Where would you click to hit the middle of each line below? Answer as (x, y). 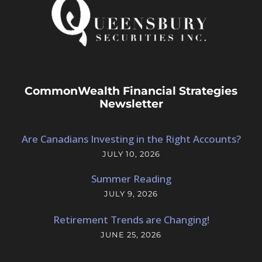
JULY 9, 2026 (131, 193)
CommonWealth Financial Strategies (131, 91)
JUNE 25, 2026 (131, 234)
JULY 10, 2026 (131, 154)
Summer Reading (131, 178)
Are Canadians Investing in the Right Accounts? (131, 139)
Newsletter (131, 104)
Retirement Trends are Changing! (131, 219)
